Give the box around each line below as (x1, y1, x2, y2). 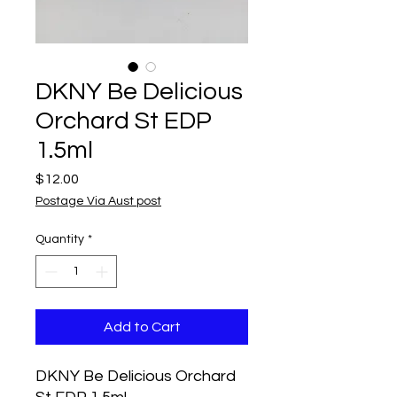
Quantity (35, 233, 84, 245)
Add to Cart (103, 320, 181, 334)
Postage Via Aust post (35, 195, 161, 207)
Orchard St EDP (35, 108, 212, 134)
